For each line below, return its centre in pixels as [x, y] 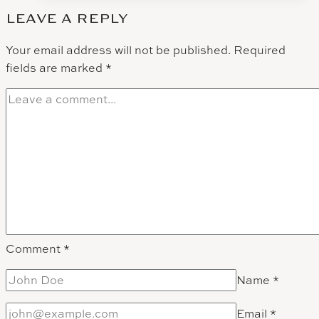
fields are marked [56, 68]
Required [260, 50]
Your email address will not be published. [118, 50]
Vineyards [136, 40]
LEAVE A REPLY [67, 19]
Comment [35, 249]
